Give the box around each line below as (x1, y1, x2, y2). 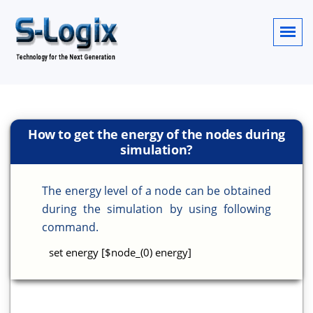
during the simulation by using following (42, 201, 271, 217)
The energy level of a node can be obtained (42, 183, 271, 198)
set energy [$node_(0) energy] (49, 245, 191, 259)
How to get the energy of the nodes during (27, 126, 286, 143)
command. (42, 219, 99, 235)
